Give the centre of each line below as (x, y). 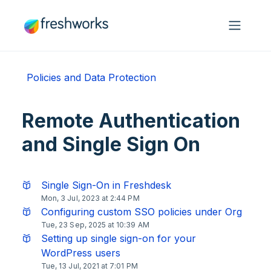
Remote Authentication (131, 121)
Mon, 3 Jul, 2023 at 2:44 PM (90, 198)
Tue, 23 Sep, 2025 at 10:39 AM (95, 225)
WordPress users (81, 253)
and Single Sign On (111, 144)
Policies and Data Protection (91, 77)
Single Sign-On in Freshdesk (106, 185)
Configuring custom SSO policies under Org (142, 212)
